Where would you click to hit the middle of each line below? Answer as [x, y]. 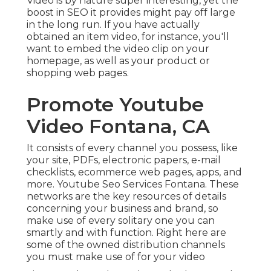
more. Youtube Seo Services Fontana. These [133, 184]
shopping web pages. [78, 73]
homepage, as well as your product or [118, 61]
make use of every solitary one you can [121, 221]
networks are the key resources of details [126, 197]
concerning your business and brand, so [122, 209]
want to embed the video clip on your [118, 49]
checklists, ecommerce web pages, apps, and [134, 172]
